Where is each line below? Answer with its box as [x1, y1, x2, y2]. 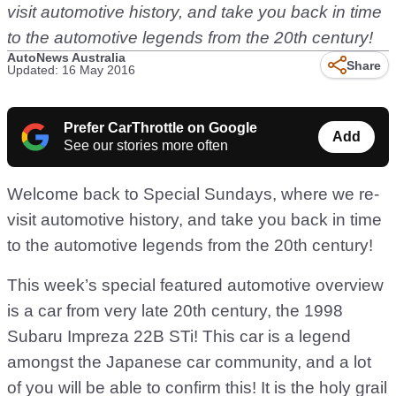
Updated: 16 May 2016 [7, 63, 135, 77]
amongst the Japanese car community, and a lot [7, 353, 371, 371]
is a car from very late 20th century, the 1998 [7, 301, 343, 320]
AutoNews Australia [7, 50, 126, 65]
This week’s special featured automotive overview [7, 276, 384, 294]
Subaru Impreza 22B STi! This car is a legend [7, 327, 351, 346]
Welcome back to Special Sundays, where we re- [7, 185, 379, 203]
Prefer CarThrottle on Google [64, 120, 257, 135]
